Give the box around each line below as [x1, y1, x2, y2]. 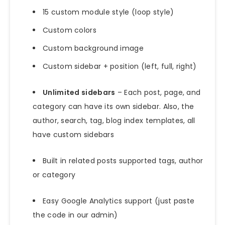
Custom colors [43, 25, 96, 35]
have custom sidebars [33, 129, 115, 140]
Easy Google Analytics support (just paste [43, 195, 195, 206]
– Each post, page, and [115, 87, 201, 97]
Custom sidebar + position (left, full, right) [43, 61, 197, 71]
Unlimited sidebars [43, 87, 116, 97]
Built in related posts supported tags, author [43, 155, 203, 166]
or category [33, 169, 76, 180]
